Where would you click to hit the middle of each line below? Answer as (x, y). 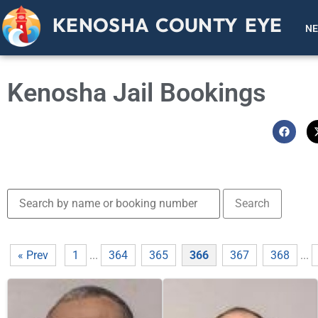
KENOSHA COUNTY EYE (168, 25)
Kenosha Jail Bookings (137, 93)
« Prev (33, 256)
